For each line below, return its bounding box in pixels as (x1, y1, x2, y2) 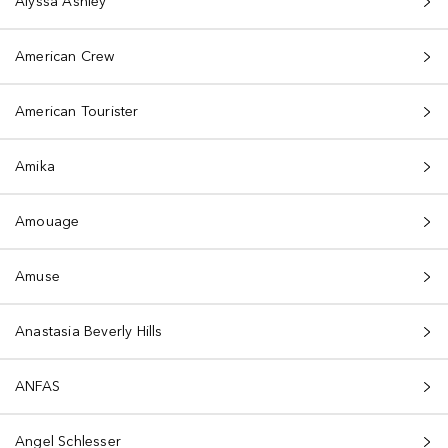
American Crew (15, 48, 115, 65)
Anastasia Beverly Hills (15, 323, 163, 340)
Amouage (15, 213, 80, 230)
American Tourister (15, 103, 139, 120)
